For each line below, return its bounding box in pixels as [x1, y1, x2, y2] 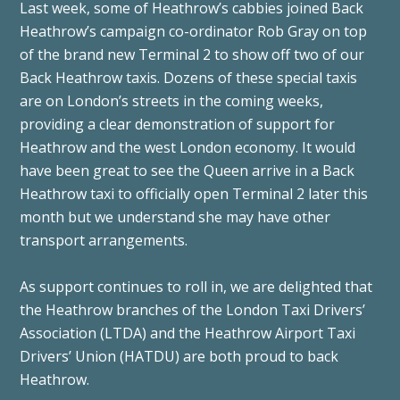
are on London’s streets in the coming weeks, [20, 90, 324, 111]
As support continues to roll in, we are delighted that [20, 276, 373, 296]
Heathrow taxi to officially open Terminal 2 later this [20, 183, 369, 204]
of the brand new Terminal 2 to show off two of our [20, 44, 365, 64]
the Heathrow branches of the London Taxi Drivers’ [20, 299, 366, 320]
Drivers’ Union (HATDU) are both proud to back [20, 346, 339, 366]
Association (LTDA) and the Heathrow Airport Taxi [20, 322, 356, 343]
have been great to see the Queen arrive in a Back [20, 160, 355, 180]
